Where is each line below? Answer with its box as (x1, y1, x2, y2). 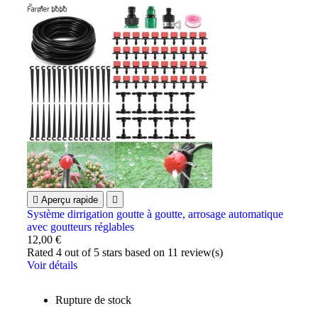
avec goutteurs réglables (27, 220, 135, 233)
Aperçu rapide (41, 194, 99, 205)
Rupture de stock (55, 293, 132, 306)
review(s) (178, 246, 224, 258)
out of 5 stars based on (62, 246, 168, 258)
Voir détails (27, 258, 78, 271)
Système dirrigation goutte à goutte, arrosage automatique (27, 207, 284, 220)
